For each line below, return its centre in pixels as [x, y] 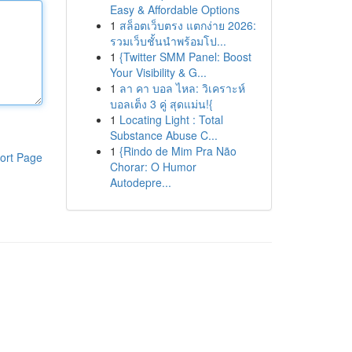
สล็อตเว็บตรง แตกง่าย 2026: [187, 25]
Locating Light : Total [171, 119]
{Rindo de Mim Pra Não [178, 151]
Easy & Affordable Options [174, 9]
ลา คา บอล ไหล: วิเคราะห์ [182, 88]
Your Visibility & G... [158, 72]
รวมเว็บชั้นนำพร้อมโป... [168, 41]
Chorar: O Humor [153, 167]
